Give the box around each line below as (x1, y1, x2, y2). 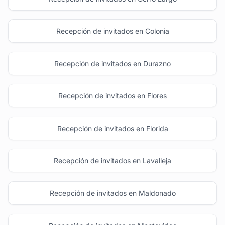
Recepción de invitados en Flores (58, 91, 167, 100)
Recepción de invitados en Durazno (54, 59, 171, 68)
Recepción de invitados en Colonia (56, 27, 169, 36)
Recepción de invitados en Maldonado (49, 189, 176, 198)
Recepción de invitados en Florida (57, 124, 168, 133)
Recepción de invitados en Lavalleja (54, 156, 171, 165)
